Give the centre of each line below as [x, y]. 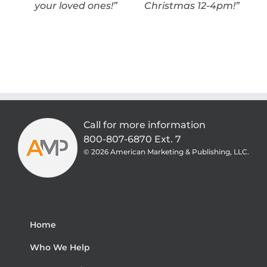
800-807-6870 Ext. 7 [132, 139]
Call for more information [145, 125]
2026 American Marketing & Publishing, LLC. [170, 151]
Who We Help [60, 247]
